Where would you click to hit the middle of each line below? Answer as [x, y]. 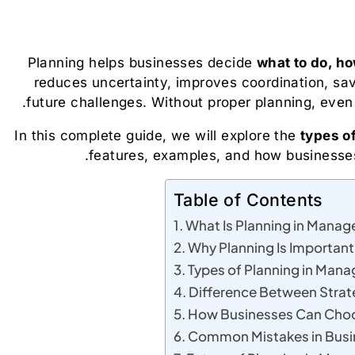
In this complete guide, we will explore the [157, 136]
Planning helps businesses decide [142, 63]
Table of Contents [248, 200]
